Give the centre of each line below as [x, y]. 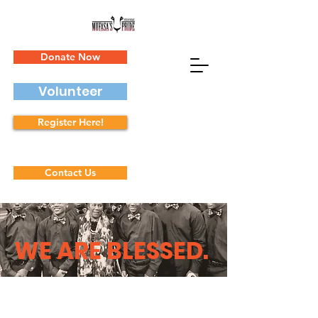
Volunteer [70, 91]
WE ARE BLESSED [109, 251]
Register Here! [70, 122]
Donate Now [70, 57]
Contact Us [70, 172]
